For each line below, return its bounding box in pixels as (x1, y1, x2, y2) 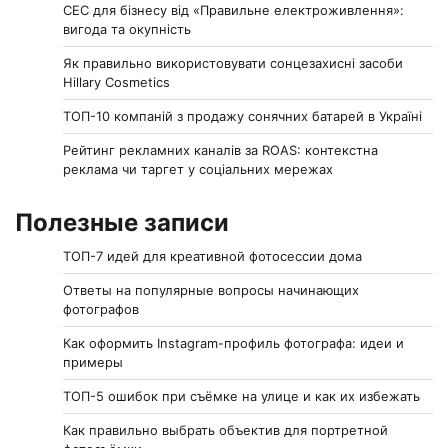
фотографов (63, 301, 139, 318)
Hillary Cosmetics (63, 74, 170, 91)
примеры (63, 354, 123, 371)
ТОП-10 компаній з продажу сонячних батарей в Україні (63, 108, 422, 125)
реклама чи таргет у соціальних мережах (63, 161, 333, 178)
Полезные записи (15, 208, 229, 238)
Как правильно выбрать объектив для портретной (63, 422, 388, 439)
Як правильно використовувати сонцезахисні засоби (63, 55, 403, 72)
